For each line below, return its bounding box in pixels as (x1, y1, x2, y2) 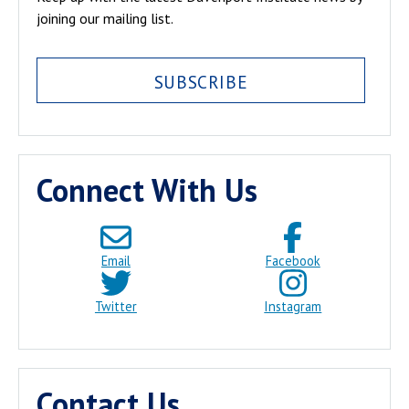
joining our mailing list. (37, 8, 173, 27)
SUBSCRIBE (153, 70, 248, 94)
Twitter (94, 297, 137, 315)
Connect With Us (37, 169, 257, 210)
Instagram (264, 297, 322, 315)
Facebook (265, 251, 320, 269)
